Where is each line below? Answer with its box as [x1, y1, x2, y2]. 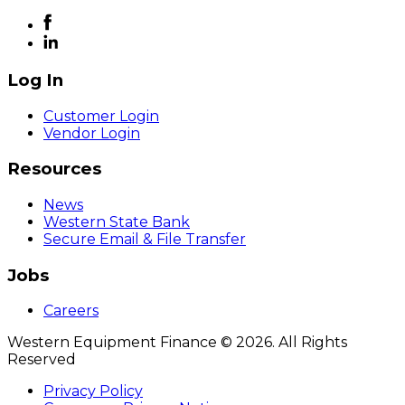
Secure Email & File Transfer [43, 230, 246, 248]
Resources [7, 158, 101, 180]
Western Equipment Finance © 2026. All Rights [7, 334, 347, 352]
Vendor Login [43, 124, 140, 142]
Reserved [7, 351, 76, 369]
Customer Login [43, 107, 159, 125]
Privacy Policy [43, 382, 143, 400]
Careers [43, 302, 99, 320]
